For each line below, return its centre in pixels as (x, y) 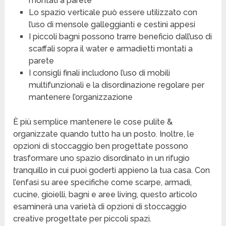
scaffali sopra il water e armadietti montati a (110, 49)
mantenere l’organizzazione (80, 97)
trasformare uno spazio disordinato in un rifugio (102, 158)
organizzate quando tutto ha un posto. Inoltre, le (104, 134)
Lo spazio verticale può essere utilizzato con (113, 13)
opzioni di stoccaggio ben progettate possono (101, 146)
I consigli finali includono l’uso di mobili (99, 73)
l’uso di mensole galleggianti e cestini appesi (112, 25)
